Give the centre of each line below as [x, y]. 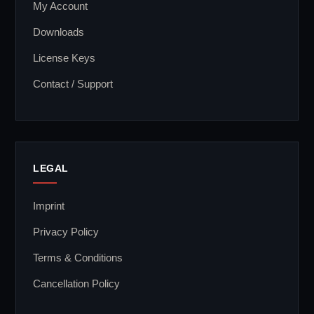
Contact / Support [73, 83]
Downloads [59, 32]
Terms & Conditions [78, 257]
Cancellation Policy [76, 283]
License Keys [64, 57]
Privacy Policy [66, 231]
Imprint [49, 205]
